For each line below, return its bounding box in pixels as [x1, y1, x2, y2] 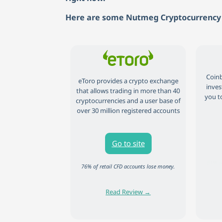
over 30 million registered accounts [76, 106, 180, 115]
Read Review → [106, 187, 151, 196]
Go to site [111, 138, 145, 148]
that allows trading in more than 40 [76, 86, 180, 96]
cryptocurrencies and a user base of [76, 96, 181, 106]
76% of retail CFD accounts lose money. [81, 162, 175, 170]
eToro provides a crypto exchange [78, 76, 178, 86]
